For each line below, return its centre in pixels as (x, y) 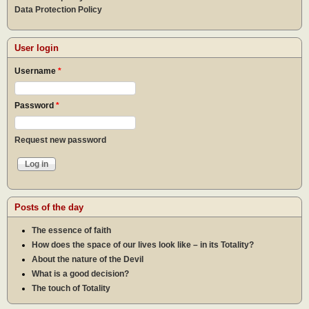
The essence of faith (71, 230)
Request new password (60, 140)
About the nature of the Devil (88, 259)
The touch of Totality (71, 288)
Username (36, 71)
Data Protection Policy (58, 10)
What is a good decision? (80, 273)
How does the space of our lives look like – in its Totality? (143, 245)
